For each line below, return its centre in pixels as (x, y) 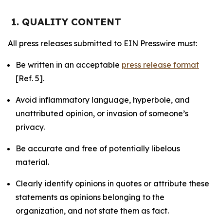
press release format (160, 65)
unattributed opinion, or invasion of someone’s (102, 113)
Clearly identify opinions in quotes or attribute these (112, 183)
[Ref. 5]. (30, 78)
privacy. (30, 127)
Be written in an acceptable (69, 65)
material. (32, 162)
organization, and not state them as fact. (92, 211)
